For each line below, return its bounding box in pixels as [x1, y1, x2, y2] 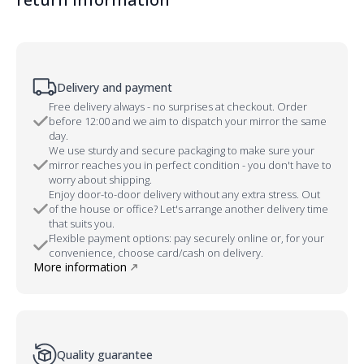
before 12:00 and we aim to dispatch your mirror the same [49, 114, 327, 128]
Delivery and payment [57, 79, 172, 95]
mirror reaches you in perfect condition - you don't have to [49, 158, 331, 172]
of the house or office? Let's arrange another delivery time [49, 201, 328, 216]
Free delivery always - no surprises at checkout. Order [49, 99, 307, 114]
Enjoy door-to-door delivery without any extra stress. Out [49, 187, 320, 201]
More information [33, 258, 127, 275]
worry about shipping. [49, 172, 152, 187]
